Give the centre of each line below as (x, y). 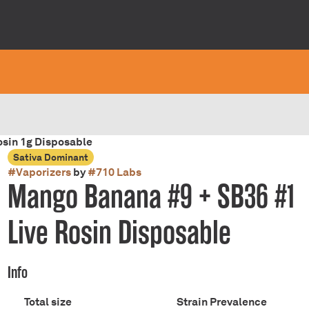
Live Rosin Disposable (119, 233)
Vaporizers (43, 172)
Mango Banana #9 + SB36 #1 (151, 197)
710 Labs (118, 172)
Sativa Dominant (50, 157)
